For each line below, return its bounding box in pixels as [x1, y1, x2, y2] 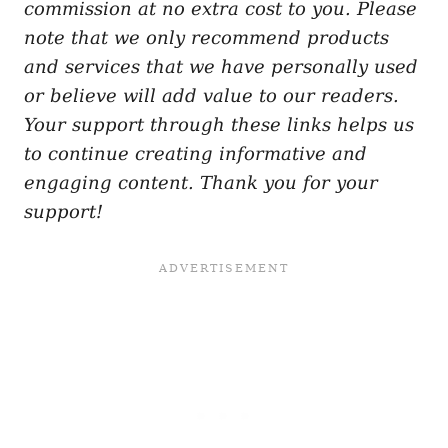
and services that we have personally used [24, 56, 418, 78]
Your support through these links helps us [24, 114, 414, 136]
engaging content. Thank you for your [24, 172, 378, 194]
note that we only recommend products [24, 27, 389, 49]
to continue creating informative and [24, 143, 367, 165]
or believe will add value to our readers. [24, 85, 399, 107]
